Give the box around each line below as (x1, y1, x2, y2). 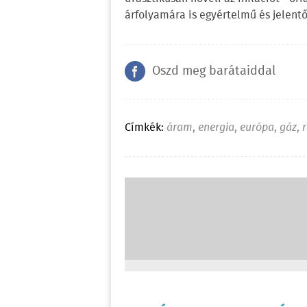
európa (240, 119, 274, 137)
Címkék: (125, 119, 164, 137)
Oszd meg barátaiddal (152, 62, 275, 82)
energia (198, 119, 234, 137)
